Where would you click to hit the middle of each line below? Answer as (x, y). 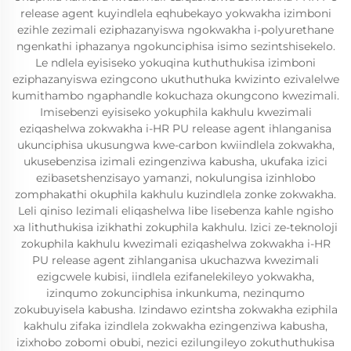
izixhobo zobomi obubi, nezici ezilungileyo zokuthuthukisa (175, 342)
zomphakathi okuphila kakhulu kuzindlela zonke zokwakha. (175, 194)
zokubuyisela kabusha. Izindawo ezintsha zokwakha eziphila (175, 309)
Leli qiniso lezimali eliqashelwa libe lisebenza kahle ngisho (175, 211)
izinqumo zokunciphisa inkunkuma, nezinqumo (175, 293)
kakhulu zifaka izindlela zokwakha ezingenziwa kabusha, (175, 326)
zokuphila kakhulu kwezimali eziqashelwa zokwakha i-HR (175, 244)
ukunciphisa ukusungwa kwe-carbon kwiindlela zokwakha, (175, 145)
